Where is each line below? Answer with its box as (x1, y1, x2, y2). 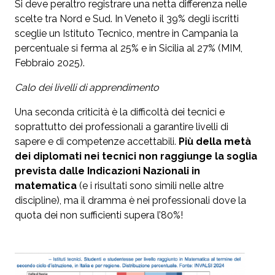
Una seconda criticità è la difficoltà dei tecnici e (15, 106, 225, 118)
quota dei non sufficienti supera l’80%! (15, 209, 183, 222)
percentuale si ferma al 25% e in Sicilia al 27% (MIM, (15, 42, 242, 55)
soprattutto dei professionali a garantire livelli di (15, 121, 228, 133)
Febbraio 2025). (15, 57, 85, 69)
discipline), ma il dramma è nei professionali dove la (15, 195, 246, 207)
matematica (15, 180, 77, 192)
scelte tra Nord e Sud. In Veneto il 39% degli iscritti (15, 13, 239, 25)
